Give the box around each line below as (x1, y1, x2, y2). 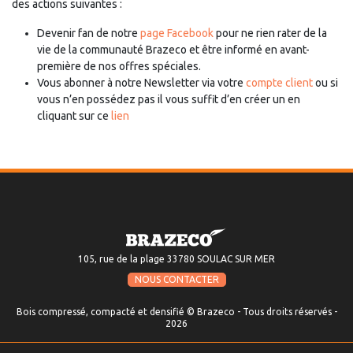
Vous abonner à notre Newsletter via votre (37, 76, 246, 89)
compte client (246, 76, 313, 89)
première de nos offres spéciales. (37, 60, 201, 72)
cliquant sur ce (37, 110, 111, 122)
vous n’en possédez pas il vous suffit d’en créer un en (37, 93, 300, 106)
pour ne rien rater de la (214, 27, 327, 39)
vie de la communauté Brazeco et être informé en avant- (37, 43, 310, 56)
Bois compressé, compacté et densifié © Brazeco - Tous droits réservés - (16, 307, 337, 318)
